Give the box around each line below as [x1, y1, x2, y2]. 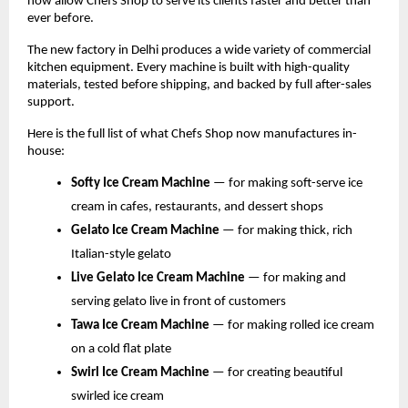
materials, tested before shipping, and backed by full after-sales [27, 78, 372, 93]
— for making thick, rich [222, 224, 352, 239]
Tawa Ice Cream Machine [71, 319, 212, 333]
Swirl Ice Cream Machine [71, 366, 212, 381]
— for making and [248, 271, 346, 286]
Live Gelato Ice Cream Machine [71, 271, 248, 286]
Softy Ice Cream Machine [71, 177, 213, 191]
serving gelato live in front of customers [71, 295, 286, 310]
